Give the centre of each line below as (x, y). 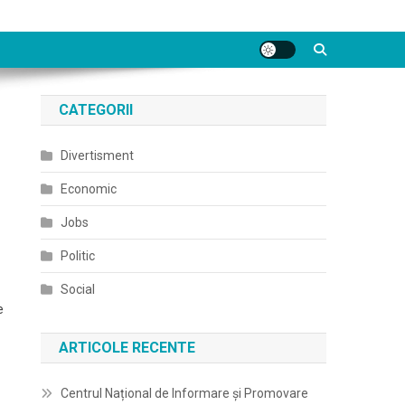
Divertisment (98, 155)
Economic (89, 189)
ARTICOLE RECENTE (127, 348)
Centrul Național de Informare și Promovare (185, 393)
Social (78, 289)
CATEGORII (96, 110)
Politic (78, 256)
